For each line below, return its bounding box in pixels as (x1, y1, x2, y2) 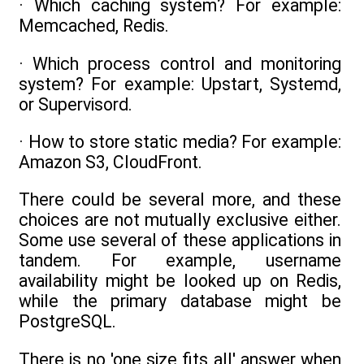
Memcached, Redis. (19, 15, 169, 37)
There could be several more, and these (19, 189, 341, 210)
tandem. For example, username (19, 250, 341, 271)
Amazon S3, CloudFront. (19, 151, 202, 172)
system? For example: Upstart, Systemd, (19, 73, 341, 94)
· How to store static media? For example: (19, 131, 341, 152)
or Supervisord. (19, 93, 132, 115)
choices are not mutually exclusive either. (19, 210, 341, 231)
